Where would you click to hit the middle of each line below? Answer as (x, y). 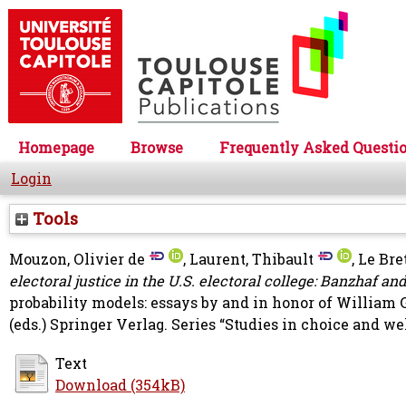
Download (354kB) (120, 385)
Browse (157, 148)
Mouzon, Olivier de (77, 259)
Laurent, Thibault (251, 259)
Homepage (56, 148)
